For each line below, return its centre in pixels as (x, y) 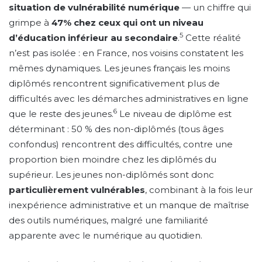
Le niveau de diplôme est (174, 114)
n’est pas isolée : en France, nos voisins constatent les (126, 53)
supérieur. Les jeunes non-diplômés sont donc (111, 175)
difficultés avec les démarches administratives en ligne (129, 99)
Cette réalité (212, 38)
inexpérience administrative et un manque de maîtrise (129, 205)
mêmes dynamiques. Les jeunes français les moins (119, 68)
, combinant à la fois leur (199, 190)
